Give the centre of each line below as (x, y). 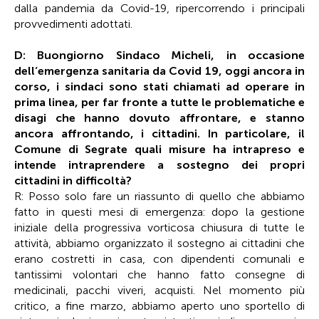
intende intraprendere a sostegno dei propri (159, 165)
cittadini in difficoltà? (73, 181)
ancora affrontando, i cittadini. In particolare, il (159, 134)
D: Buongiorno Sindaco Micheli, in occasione (159, 55)
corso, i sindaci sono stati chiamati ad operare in (159, 87)
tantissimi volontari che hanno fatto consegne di (159, 274)
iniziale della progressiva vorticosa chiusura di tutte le (159, 228)
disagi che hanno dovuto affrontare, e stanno (159, 118)
